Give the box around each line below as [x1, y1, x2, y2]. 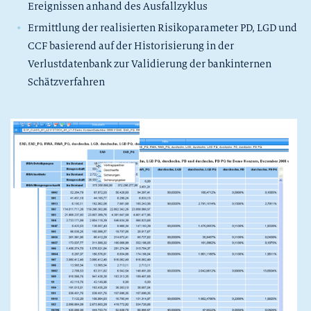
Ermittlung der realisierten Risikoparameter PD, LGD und [28, 21, 297, 34]
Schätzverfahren [28, 75, 105, 88]
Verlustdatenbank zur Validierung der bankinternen [28, 57, 271, 70]
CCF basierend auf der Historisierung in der [28, 39, 234, 52]
